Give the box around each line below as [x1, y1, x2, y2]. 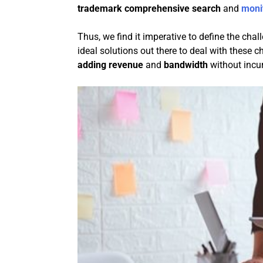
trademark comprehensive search [77, 3, 221, 15]
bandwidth [164, 59, 208, 71]
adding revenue [77, 59, 143, 71]
